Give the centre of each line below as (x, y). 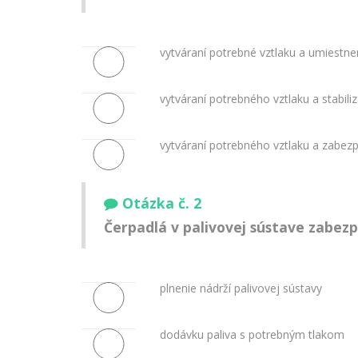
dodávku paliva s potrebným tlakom (252, 334)
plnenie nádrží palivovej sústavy (241, 288)
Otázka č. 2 (162, 203)
